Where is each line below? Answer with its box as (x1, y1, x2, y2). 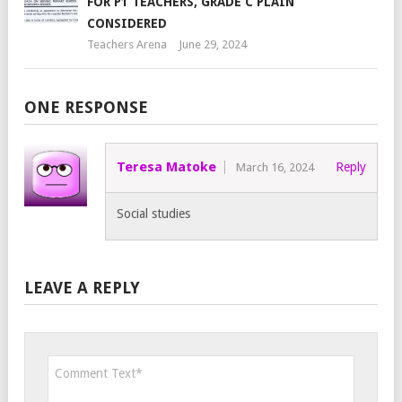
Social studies (117, 205, 190, 221)
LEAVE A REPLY (24, 277, 140, 297)
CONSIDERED (87, 15, 167, 31)
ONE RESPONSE (24, 97, 148, 117)
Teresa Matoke (117, 158, 216, 175)
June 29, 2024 (179, 37, 247, 51)
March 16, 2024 (236, 160, 314, 174)
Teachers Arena (87, 37, 167, 51)
